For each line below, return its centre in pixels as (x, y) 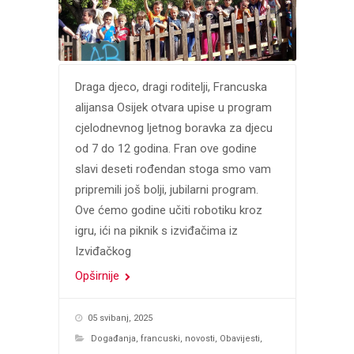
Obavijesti (239, 338)
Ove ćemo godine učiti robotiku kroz (168, 210)
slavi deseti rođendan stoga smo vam (173, 169)
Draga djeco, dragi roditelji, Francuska (171, 87)
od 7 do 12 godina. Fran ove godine (166, 148)
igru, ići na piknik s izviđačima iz (156, 230)
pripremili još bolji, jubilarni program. (166, 189)
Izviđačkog (103, 251)
